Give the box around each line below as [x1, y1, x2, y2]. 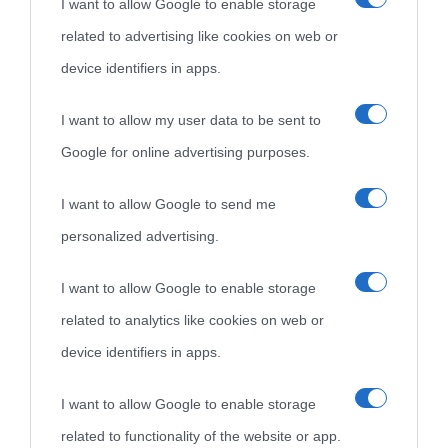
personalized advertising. [61, 228, 219, 244]
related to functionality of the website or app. [61, 428, 341, 444]
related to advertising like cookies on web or [61, 28, 338, 44]
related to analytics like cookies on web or [61, 312, 324, 328]
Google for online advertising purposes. [61, 144, 310, 160]
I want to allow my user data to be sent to [61, 112, 321, 128]
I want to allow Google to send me [61, 196, 276, 212]
